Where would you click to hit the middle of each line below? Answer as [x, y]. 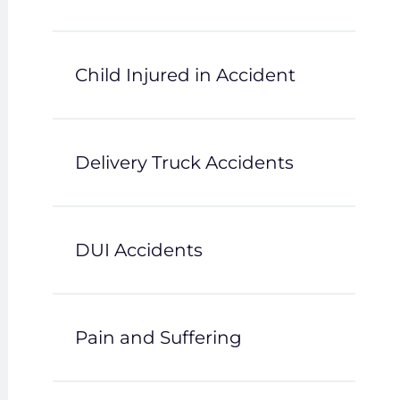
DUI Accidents [138, 250]
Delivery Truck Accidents [184, 162]
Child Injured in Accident [185, 75]
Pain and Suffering [158, 337]
